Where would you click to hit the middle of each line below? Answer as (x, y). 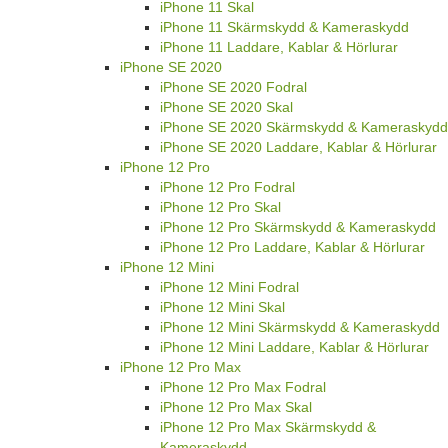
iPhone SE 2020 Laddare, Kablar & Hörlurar (298, 147)
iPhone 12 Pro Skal (220, 207)
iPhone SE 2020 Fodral (233, 87)
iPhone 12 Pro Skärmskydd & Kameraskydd (298, 227)
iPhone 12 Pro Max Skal (236, 407)
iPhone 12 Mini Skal (222, 307)
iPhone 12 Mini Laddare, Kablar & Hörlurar (294, 347)
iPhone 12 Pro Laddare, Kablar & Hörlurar (292, 247)
